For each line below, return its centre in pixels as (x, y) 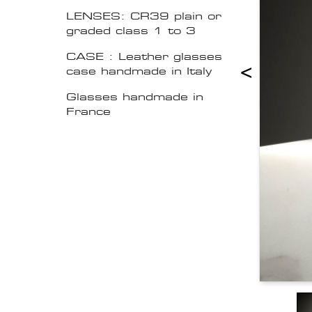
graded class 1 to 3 (131, 31)
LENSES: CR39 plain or (144, 16)
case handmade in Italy (139, 71)
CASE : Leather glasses (144, 56)
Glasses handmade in (135, 97)
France (88, 111)
